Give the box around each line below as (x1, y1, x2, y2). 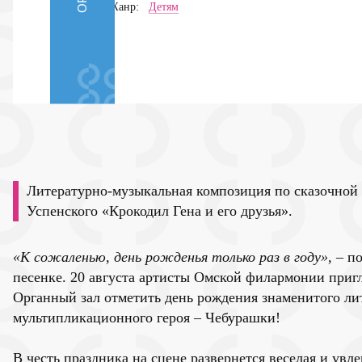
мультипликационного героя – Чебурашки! (13, 309, 280, 326)
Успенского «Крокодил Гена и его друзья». (27, 202, 293, 219)
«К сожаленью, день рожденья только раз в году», (13, 248, 332, 265)
